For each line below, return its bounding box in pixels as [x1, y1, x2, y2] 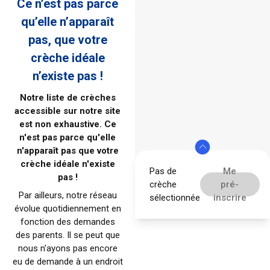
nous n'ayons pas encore [17, 243, 118, 254]
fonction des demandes [20, 216, 115, 228]
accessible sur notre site [14, 105, 121, 117]
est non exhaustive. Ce [19, 119, 116, 130]
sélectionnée [149, 192, 200, 203]
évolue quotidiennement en [14, 203, 121, 215]
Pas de [149, 165, 177, 177]
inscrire [213, 192, 246, 203]
